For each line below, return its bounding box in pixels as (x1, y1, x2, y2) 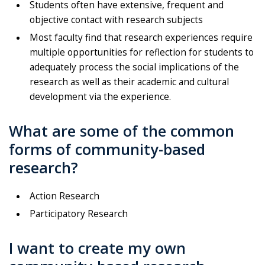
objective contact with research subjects (30, 14, 203, 27)
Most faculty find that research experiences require (30, 31, 253, 44)
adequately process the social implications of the (30, 61, 239, 74)
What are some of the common (9, 121, 234, 141)
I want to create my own (9, 238, 186, 258)
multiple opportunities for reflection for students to (30, 46, 254, 59)
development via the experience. (30, 91, 171, 104)
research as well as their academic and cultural (30, 76, 229, 89)
